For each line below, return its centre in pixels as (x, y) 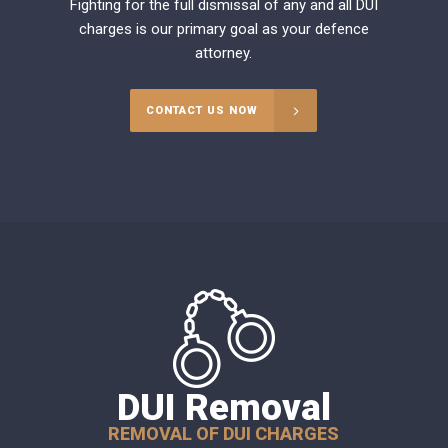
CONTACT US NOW (202, 111)
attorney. (224, 53)
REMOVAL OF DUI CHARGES (224, 434)
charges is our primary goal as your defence (223, 29)
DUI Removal (223, 408)
